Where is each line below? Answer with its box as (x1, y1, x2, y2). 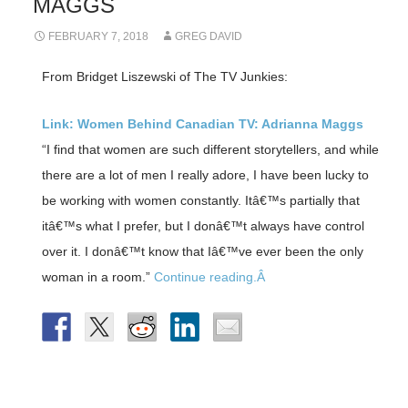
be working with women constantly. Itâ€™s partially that (41, 193, 360, 209)
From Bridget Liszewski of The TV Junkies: (41, 69, 288, 85)
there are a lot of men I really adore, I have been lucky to (41, 168, 369, 183)
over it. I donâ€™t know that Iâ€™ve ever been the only (41, 244, 363, 260)
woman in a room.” (41, 270, 154, 285)
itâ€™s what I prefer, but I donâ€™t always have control (41, 219, 364, 234)
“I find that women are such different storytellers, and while (41, 142, 379, 158)
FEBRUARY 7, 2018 (47, 30, 148, 44)
